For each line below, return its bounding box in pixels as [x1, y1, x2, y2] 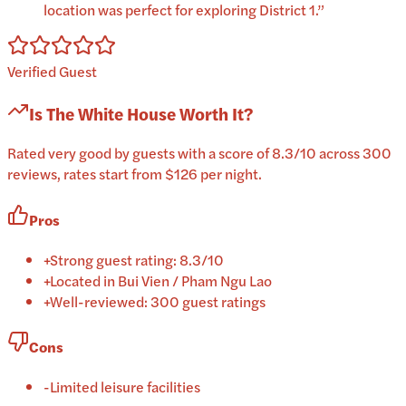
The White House [46, 101, 176, 126]
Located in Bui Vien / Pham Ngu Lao [50, 269, 272, 291]
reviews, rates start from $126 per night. [7, 163, 262, 185]
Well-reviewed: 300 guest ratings [50, 290, 266, 312]
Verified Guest [7, 60, 97, 82]
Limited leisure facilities [50, 376, 200, 398]
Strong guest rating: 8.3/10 [50, 248, 224, 270]
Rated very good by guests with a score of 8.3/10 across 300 [7, 142, 391, 164]
